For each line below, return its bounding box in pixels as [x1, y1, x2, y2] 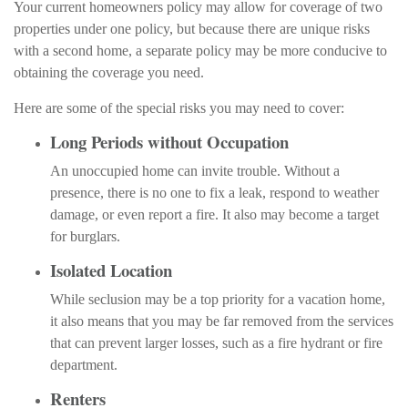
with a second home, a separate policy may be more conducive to [14, 43, 387, 58]
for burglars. [50, 229, 120, 244]
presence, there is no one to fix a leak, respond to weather [50, 185, 379, 200]
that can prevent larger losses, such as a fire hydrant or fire [50, 335, 382, 351]
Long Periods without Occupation [50, 129, 289, 154]
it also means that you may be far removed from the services [50, 313, 393, 329]
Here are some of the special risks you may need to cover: [14, 100, 344, 116]
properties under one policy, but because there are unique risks [14, 21, 370, 36]
